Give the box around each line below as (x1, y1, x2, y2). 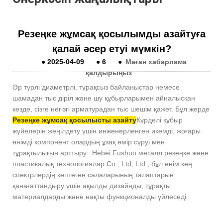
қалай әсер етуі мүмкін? (52, 43, 171, 55)
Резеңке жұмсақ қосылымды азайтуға (17, 28, 206, 40)
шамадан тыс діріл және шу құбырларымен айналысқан (12, 94, 195, 103)
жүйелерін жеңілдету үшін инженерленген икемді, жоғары (12, 127, 201, 135)
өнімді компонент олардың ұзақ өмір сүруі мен (12, 138, 165, 146)
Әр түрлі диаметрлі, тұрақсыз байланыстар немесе (12, 83, 180, 92)
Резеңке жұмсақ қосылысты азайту (12, 116, 136, 124)
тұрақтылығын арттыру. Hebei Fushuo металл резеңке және (12, 149, 209, 157)
